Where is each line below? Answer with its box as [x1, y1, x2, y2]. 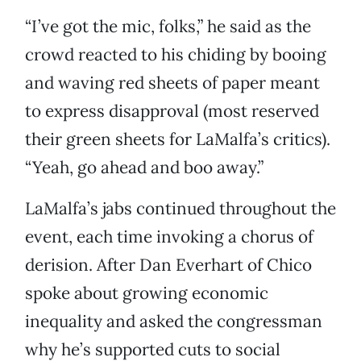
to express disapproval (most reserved [25, 100, 319, 122]
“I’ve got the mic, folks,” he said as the [25, 15, 311, 38]
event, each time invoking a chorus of [25, 226, 313, 248]
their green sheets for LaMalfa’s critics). [25, 128, 330, 151]
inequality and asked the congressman [25, 310, 322, 333]
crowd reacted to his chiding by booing [25, 44, 326, 66]
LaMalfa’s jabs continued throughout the [25, 197, 336, 220]
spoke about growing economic [25, 282, 268, 305]
